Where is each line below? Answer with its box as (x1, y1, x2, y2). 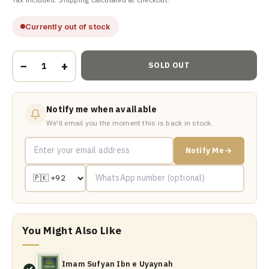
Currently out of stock (25, 21, 111, 31)
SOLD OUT (148, 60, 190, 71)
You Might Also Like (22, 223, 122, 237)
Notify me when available (46, 103, 157, 115)
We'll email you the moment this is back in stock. (46, 118, 213, 127)
